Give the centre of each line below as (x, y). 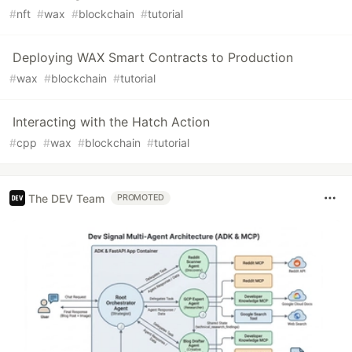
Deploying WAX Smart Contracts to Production (153, 58)
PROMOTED (141, 198)
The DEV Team (66, 198)
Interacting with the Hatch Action (111, 122)
